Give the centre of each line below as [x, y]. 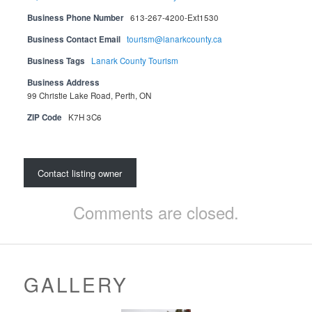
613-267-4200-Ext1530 [175, 17]
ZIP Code [45, 117]
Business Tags [56, 61]
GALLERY [76, 284]
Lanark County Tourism [135, 60]
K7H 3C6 [85, 117]
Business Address [64, 82]
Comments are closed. [156, 212]
